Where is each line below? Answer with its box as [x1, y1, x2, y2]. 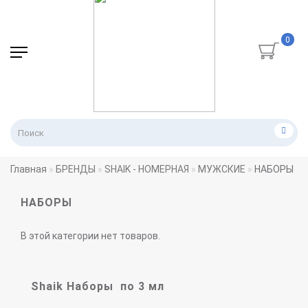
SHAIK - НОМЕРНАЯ [104, 164, 189, 175]
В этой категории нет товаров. [21, 230, 160, 241]
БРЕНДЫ [56, 164, 96, 175]
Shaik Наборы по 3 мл [31, 280, 164, 293]
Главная [10, 164, 47, 175]
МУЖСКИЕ [198, 164, 245, 175]
